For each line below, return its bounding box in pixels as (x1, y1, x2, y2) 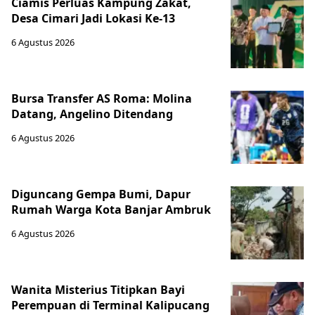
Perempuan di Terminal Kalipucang (11, 297, 210, 313)
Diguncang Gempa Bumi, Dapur (11, 186, 191, 202)
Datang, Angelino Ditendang (11, 105, 173, 122)
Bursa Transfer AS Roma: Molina (11, 90, 192, 106)
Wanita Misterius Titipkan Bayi (11, 281, 185, 297)
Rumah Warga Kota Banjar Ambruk (11, 201, 211, 217)
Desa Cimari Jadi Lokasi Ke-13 (11, 10, 175, 26)
